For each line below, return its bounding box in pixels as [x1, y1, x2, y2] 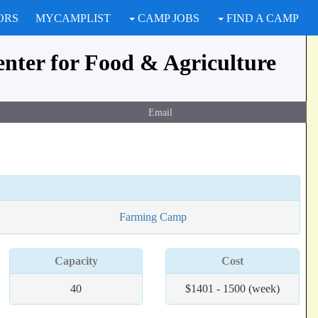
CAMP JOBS [135, 12, 199, 24]
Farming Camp [119, 211, 187, 223]
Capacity [54, 255, 98, 267]
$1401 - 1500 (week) [185, 283, 280, 295]
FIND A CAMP [224, 12, 299, 24]
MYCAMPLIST [35, 12, 111, 24]
